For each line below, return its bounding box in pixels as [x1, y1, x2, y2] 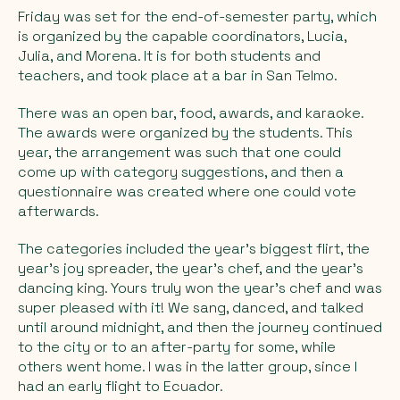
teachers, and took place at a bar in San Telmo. [18, 65, 337, 85]
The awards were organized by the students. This [18, 122, 353, 142]
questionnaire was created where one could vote [18, 181, 356, 201]
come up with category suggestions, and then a [18, 162, 344, 181]
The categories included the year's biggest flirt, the [18, 238, 370, 258]
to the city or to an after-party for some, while [18, 337, 336, 356]
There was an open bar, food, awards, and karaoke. [18, 103, 363, 122]
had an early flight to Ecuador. [18, 376, 223, 396]
